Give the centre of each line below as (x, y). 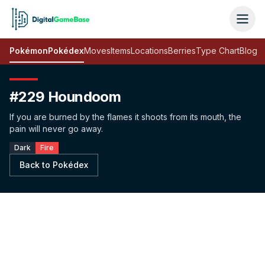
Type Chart (218, 51)
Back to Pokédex (54, 165)
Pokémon (29, 51)
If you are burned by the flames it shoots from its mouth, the (125, 117)
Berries (182, 51)
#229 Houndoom (65, 97)
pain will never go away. (56, 129)
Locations (149, 51)
